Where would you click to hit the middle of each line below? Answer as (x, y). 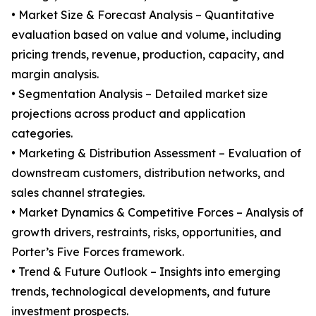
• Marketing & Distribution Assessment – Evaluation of (156, 153)
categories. (42, 134)
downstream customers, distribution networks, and (148, 173)
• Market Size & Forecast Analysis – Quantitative (143, 15)
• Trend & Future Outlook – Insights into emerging (146, 272)
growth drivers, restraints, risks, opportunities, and (146, 232)
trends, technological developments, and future (141, 292)
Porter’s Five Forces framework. (98, 252)
